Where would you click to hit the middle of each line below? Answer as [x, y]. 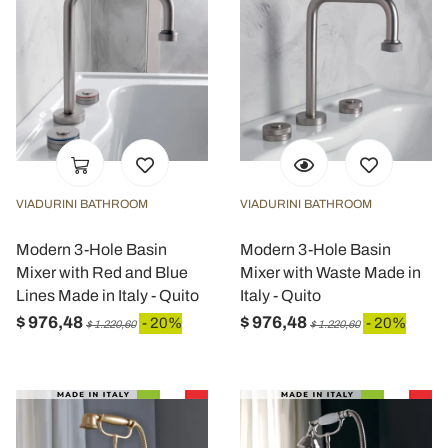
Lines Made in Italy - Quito [107, 295]
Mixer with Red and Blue [102, 272]
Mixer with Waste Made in [330, 272]
